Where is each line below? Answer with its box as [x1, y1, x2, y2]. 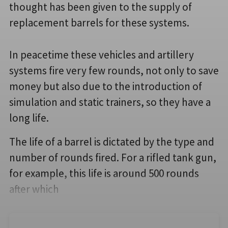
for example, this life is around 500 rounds [9, 166, 199, 180]
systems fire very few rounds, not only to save [9, 63, 219, 77]
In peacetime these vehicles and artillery [9, 47, 194, 62]
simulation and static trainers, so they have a [9, 95, 211, 109]
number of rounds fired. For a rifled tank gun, [9, 150, 216, 164]
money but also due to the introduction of [9, 79, 202, 93]
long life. [9, 110, 49, 125]
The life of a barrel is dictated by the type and [9, 134, 214, 149]
